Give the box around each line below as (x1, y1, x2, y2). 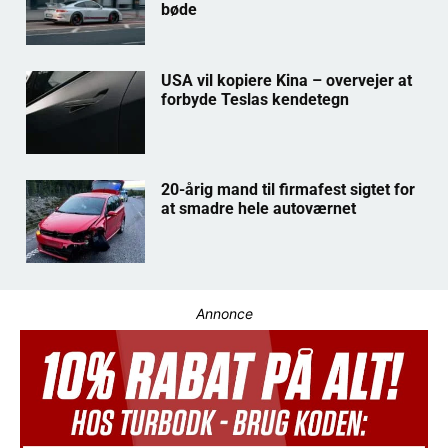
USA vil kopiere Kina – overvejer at (160, 71, 412, 91)
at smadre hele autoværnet (160, 199, 356, 219)
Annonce (195, 305, 253, 323)
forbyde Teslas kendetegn (160, 90, 349, 110)
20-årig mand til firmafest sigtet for (160, 180, 415, 200)
